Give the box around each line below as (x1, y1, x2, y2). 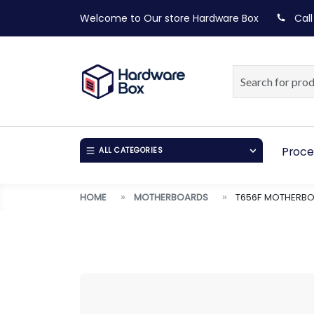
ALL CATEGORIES (99, 145, 163, 156)
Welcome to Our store (80, 11, 190, 25)
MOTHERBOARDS (134, 190, 208, 204)
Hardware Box (193, 11, 259, 25)
